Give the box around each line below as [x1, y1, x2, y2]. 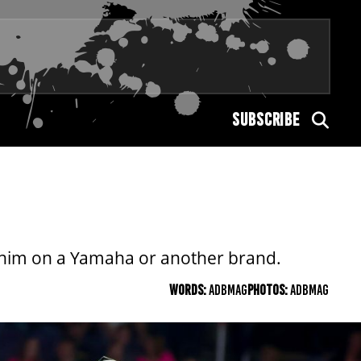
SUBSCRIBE [232, 109, 300, 131]
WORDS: [169, 281, 209, 299]
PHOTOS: [247, 281, 290, 299]
